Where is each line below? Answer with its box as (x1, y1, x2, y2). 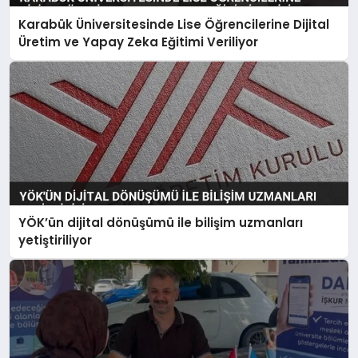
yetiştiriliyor (18, 232, 93, 249)
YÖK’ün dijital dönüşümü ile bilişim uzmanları (18, 214, 304, 231)
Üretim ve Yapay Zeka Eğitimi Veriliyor (18, 33, 259, 50)
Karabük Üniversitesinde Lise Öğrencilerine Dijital (18, 15, 330, 33)
